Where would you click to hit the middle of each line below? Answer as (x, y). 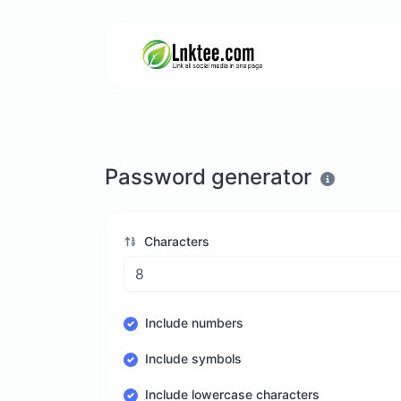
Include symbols (193, 359)
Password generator (208, 177)
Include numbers (194, 323)
